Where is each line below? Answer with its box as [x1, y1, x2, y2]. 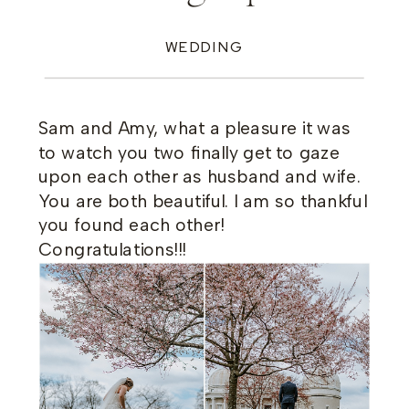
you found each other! [38, 214, 224, 236]
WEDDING [164, 37, 243, 57]
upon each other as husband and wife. [38, 165, 361, 188]
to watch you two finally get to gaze [38, 141, 341, 163]
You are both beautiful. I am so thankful [38, 190, 367, 212]
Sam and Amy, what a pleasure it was [38, 117, 351, 140]
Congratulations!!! [38, 238, 185, 261]
